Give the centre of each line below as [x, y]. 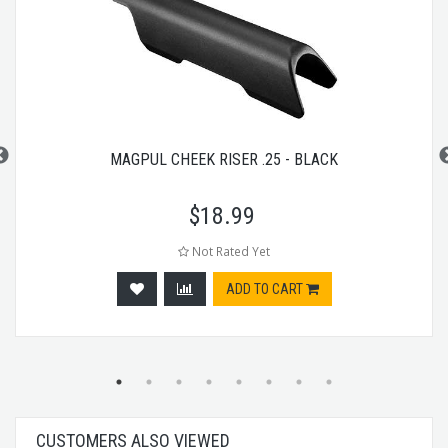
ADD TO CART [265, 288]
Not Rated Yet [229, 250]
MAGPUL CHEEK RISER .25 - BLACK [224, 159]
